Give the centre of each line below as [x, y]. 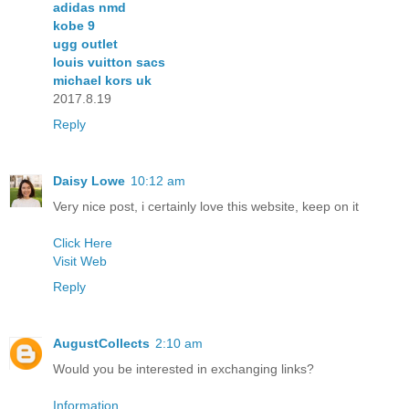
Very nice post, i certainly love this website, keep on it [206, 207]
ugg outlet [85, 44]
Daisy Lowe [89, 181]
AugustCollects [101, 344]
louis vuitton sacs [109, 63]
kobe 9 [74, 26]
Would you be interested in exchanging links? [184, 369]
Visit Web [80, 262]
